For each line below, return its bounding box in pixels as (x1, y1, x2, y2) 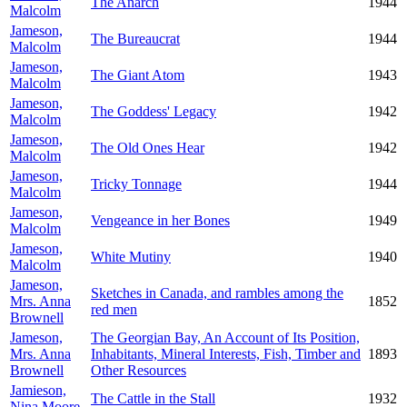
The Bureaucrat (91, 31, 180, 46)
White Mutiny (91, 249, 171, 264)
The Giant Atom (91, 67, 184, 83)
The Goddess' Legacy (91, 104, 216, 119)
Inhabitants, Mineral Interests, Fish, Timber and (91, 346, 361, 362)
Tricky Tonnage (91, 176, 182, 192)
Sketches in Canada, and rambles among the (91, 285, 343, 301)
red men (91, 302, 137, 317)
